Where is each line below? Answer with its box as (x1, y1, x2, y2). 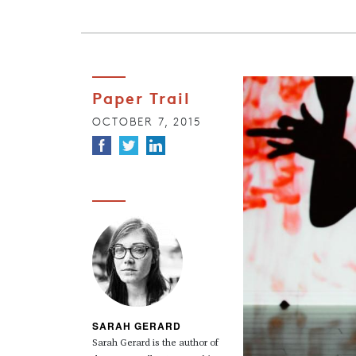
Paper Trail (91, 86, 191, 109)
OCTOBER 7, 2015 (91, 114, 202, 129)
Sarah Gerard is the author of (91, 339, 219, 349)
